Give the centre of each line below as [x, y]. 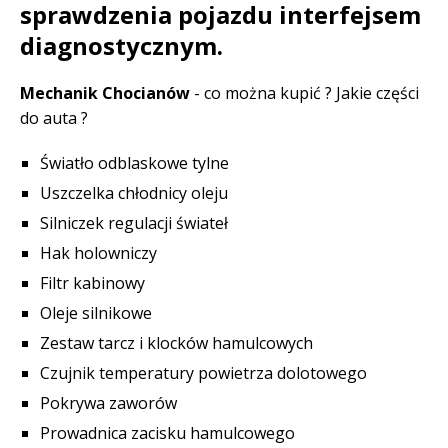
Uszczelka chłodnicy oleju [134, 193]
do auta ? [54, 118]
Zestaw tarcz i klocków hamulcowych [176, 343]
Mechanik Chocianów [105, 93]
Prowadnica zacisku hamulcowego [167, 433]
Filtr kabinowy [92, 283]
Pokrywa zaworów [108, 403]
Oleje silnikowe [96, 313]
